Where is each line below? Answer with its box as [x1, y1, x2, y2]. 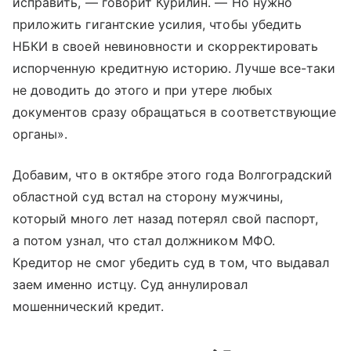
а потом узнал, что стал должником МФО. [13, 232, 275, 248]
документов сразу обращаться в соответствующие [13, 103, 337, 120]
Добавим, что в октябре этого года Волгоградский [13, 166, 333, 183]
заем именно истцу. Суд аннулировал [13, 276, 248, 292]
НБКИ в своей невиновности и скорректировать [13, 38, 319, 54]
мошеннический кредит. [13, 298, 165, 314]
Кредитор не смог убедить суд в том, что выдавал [13, 254, 330, 270]
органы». [13, 125, 68, 142]
